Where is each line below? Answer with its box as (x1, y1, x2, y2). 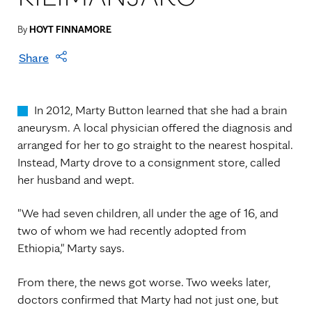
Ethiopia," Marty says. (17, 240, 125, 256)
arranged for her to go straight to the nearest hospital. (17, 137, 293, 152)
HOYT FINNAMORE (29, 24, 111, 35)
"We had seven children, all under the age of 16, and (17, 205, 279, 221)
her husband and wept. (17, 172, 134, 187)
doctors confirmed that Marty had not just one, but (17, 291, 279, 306)
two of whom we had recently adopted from (17, 223, 247, 238)
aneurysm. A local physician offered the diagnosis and (17, 120, 292, 134)
